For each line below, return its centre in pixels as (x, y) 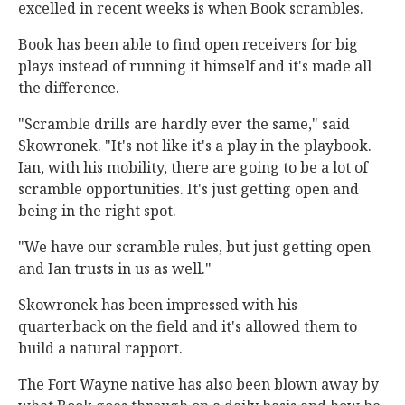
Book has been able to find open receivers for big (188, 44)
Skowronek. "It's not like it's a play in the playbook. (195, 146)
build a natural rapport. (100, 348)
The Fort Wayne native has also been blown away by (198, 384)
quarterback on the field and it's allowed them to (188, 326)
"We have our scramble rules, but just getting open (194, 247)
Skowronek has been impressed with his (158, 305)
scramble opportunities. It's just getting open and (188, 189)
